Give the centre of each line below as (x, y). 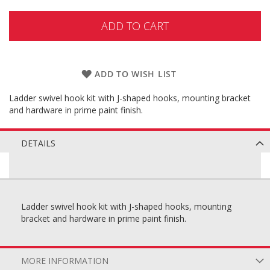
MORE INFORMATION (65, 261)
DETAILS (38, 143)
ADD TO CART (135, 26)
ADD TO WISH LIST (136, 74)
